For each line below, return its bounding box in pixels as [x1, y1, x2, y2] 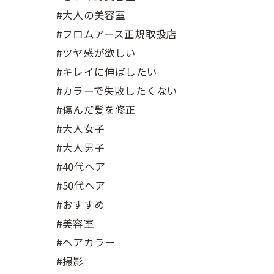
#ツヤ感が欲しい [56, 45, 136, 60]
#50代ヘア [56, 178, 106, 193]
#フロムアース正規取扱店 [56, 26, 177, 41]
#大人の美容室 [56, 7, 126, 22]
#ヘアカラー [56, 235, 116, 250]
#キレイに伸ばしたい [56, 64, 157, 79]
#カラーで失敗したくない [56, 83, 178, 98]
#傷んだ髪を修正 [56, 102, 136, 117]
